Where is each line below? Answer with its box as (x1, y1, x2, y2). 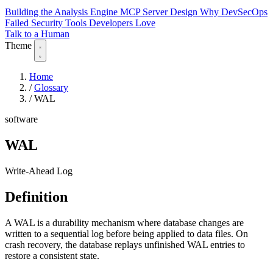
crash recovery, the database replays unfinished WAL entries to (5, 239, 245, 250)
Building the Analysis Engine (5, 7, 120, 18)
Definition (5, 188, 68, 205)
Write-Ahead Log (5, 165, 73, 176)
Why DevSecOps (200, 7, 268, 18)
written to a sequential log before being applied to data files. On (5, 228, 248, 239)
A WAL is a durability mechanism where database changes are (5, 217, 244, 228)
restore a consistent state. (5, 250, 99, 261)
